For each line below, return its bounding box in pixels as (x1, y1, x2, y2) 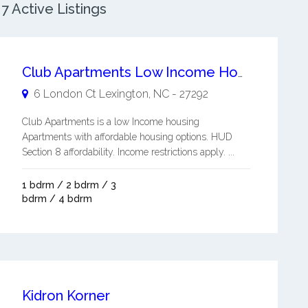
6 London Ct (33, 87, 96, 100)
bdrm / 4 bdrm (21, 193, 92, 204)
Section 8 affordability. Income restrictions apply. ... (21, 146, 234, 157)
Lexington (98, 87, 148, 100)
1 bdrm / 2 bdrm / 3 (21, 179, 116, 190)
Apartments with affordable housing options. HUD (21, 131, 232, 142)
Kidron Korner (21, 287, 110, 304)
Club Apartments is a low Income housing (21, 116, 199, 127)
